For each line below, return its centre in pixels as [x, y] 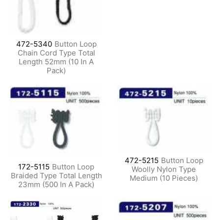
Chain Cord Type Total [56, 53]
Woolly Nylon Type [164, 169]
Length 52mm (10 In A [56, 61]
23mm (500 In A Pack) [56, 185]
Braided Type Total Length [56, 176]
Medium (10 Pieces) [164, 178]
